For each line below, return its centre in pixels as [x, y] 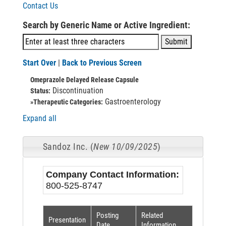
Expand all [40, 118]
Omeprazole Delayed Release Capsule [84, 80]
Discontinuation [77, 91]
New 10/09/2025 [126, 147]
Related [152, 216]
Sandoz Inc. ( [68, 147]
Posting [107, 216]
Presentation [67, 220]
